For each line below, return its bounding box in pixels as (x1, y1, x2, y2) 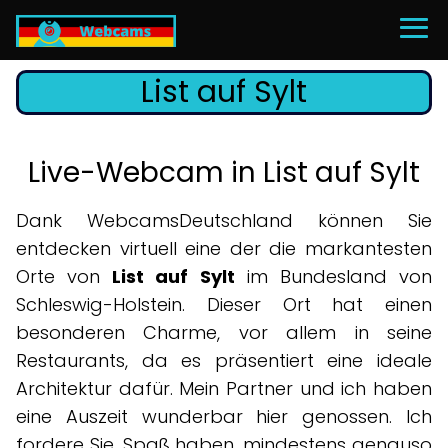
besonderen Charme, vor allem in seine (16, 320, 432, 345)
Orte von (16, 264, 113, 289)
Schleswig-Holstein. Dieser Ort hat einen (16, 292, 432, 317)
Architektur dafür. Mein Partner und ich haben (16, 376, 432, 401)
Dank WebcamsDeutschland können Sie (16, 208, 432, 233)
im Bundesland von (234, 264, 433, 289)
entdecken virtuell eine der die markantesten (16, 236, 432, 261)
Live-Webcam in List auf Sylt (28, 153, 420, 192)
